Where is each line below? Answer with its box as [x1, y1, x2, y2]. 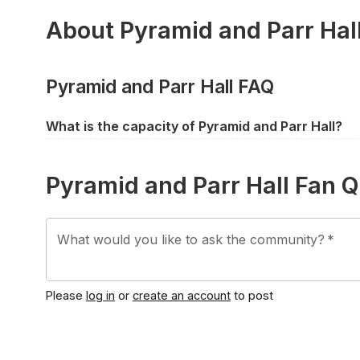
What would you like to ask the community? [57, 231, 325, 247]
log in [86, 288, 115, 302]
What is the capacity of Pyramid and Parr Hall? [46, 118, 342, 135]
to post [234, 288, 273, 302]
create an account [133, 288, 231, 302]
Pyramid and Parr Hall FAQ [46, 76, 274, 98]
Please [46, 288, 83, 302]
